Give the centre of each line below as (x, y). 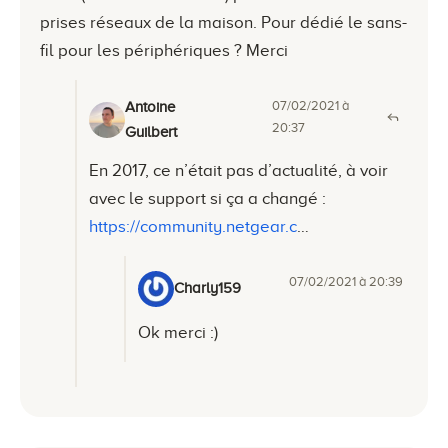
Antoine (150, 106)
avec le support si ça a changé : (207, 198)
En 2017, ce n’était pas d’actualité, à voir (238, 170)
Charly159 (207, 288)
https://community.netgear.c (193, 226)
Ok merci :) (178, 332)
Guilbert (151, 131)
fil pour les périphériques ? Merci (164, 50)
